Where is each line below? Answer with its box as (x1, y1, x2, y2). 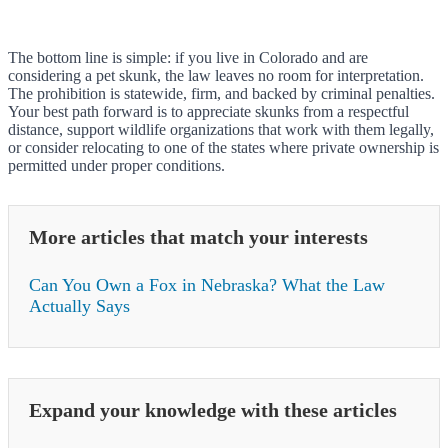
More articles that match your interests (29, 225, 368, 248)
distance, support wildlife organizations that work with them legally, (8, 120, 434, 138)
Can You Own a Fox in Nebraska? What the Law (29, 274, 385, 295)
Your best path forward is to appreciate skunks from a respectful (8, 102, 409, 120)
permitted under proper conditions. (8, 156, 225, 174)
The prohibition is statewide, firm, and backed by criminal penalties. (8, 84, 435, 102)
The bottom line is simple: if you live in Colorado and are (8, 48, 368, 66)
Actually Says (29, 295, 130, 316)
